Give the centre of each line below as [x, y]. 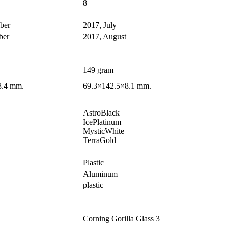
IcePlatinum [102, 122]
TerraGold [99, 140]
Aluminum [100, 174]
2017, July [100, 25]
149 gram [98, 70]
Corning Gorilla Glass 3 [121, 219]
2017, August [105, 37]
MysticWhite [104, 131]
